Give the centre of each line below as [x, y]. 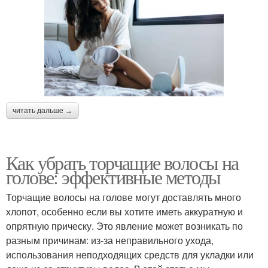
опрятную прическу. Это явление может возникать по [124, 226]
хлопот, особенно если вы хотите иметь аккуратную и [124, 212]
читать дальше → [42, 111]
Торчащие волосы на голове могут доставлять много [124, 197]
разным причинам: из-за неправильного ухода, [110, 240]
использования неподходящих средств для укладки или [130, 255]
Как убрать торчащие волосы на [122, 163]
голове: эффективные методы [113, 177]
